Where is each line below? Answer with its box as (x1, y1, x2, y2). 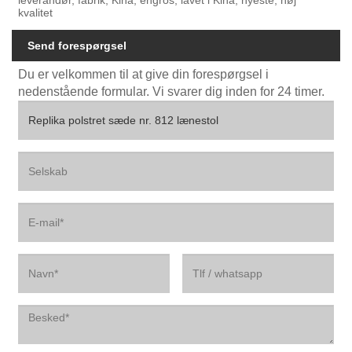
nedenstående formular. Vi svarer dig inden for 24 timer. (18, 85, 325, 99)
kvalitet (18, 5, 53, 19)
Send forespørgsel (27, 39, 126, 53)
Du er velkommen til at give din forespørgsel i (18, 68, 269, 82)
